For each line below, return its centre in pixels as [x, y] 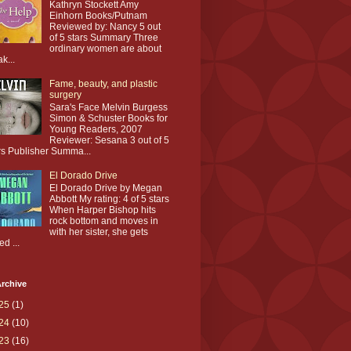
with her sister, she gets [98, 232]
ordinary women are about [105, 49]
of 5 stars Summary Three [103, 38]
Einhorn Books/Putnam [98, 16]
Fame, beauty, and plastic [103, 83]
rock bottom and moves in [103, 221]
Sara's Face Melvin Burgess [108, 108]
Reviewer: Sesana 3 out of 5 [109, 141]
